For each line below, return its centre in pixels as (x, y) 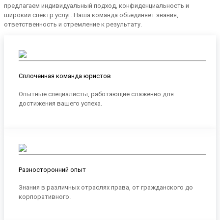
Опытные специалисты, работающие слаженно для (96, 94)
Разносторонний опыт (52, 169)
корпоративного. (45, 196)
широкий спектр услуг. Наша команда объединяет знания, (91, 15)
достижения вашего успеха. (60, 103)
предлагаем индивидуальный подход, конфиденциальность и (96, 6)
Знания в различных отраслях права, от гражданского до (106, 187)
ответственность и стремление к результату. (73, 25)
